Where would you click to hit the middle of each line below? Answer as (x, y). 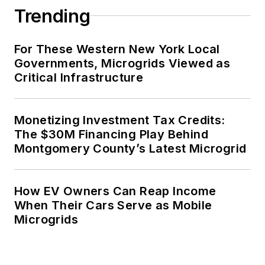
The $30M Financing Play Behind (111, 134)
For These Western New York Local (117, 49)
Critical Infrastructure (79, 77)
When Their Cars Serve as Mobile (113, 205)
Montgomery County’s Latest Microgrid (130, 148)
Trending (52, 16)
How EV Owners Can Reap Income (115, 191)
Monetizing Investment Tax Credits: (120, 120)
